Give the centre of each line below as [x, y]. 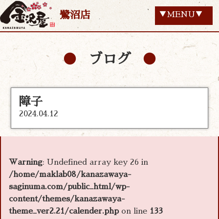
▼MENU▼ [181, 14]
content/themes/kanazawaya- [67, 199]
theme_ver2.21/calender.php [64, 211]
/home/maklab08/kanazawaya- [70, 174]
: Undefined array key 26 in [95, 162]
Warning [26, 162]
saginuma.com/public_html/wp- [69, 186]
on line [134, 211]
